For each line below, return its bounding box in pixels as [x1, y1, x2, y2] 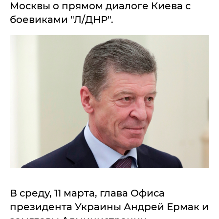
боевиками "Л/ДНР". [10, 14, 113, 25]
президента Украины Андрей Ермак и [10, 201, 209, 213]
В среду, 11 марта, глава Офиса [10, 187, 165, 199]
